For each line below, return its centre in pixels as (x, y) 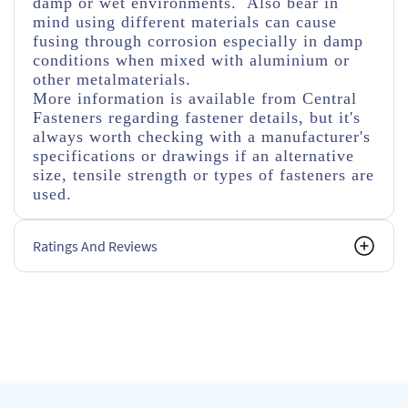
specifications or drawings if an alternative (194, 156)
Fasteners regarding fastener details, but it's (197, 117)
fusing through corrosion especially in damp (198, 41)
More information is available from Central (195, 98)
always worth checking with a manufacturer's (202, 137)
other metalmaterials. (112, 79)
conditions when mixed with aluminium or (191, 60)
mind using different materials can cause (185, 22)
